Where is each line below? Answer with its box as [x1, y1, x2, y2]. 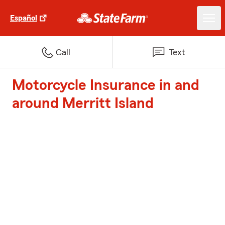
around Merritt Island [12, 96, 154, 111]
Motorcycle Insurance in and [12, 78, 199, 93]
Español [10, 14, 37, 22]
